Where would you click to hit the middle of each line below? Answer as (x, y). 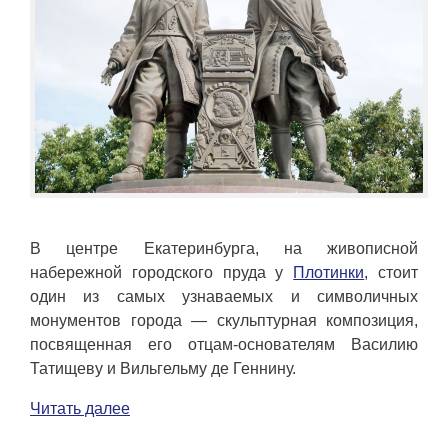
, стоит (391, 273)
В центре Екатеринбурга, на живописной (224, 249)
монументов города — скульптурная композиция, (224, 321)
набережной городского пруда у (162, 273)
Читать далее (80, 409)
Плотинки (329, 273)
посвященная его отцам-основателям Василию (224, 345)
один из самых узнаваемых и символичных (224, 297)
